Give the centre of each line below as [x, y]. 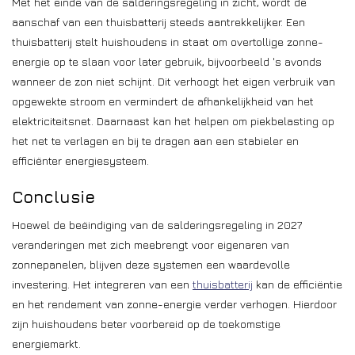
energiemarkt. [46, 344]
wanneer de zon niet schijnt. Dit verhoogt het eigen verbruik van [174, 82]
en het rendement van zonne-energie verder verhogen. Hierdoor [174, 304]
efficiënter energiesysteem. [80, 161]
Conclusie [53, 197]
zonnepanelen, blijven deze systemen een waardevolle [151, 265]
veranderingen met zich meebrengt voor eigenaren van [151, 245]
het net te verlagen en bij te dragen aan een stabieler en [155, 141]
